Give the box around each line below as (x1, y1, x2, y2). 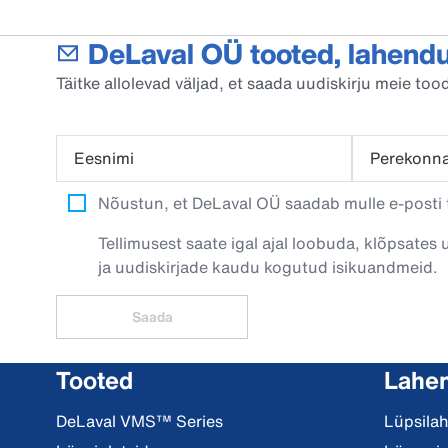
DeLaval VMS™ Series (56, 409, 223, 433)
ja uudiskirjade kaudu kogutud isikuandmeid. (98, 255, 438, 279)
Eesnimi (74, 146, 134, 170)
